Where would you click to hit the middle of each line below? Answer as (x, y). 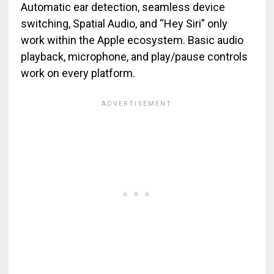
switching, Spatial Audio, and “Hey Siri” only (124, 24)
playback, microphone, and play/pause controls (134, 57)
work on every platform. (78, 73)
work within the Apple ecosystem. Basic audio (132, 40)
